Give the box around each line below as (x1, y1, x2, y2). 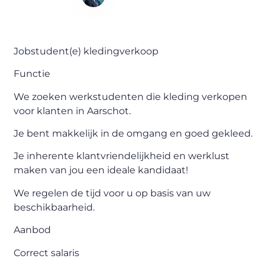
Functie (14, 68, 51, 80)
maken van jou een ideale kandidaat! (14, 164, 189, 176)
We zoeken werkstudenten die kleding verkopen (14, 91, 248, 102)
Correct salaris (14, 247, 80, 258)
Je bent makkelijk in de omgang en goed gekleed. (14, 128, 253, 140)
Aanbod (14, 224, 51, 236)
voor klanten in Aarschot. (14, 105, 131, 117)
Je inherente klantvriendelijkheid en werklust (14, 150, 230, 162)
